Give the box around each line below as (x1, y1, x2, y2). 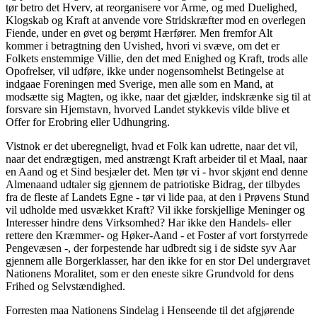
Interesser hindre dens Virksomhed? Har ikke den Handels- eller (6, 217, 291, 229)
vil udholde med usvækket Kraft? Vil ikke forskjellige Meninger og (6, 204, 305, 217)
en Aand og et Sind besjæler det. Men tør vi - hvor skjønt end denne (6, 166, 308, 178)
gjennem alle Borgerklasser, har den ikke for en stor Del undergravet (6, 255, 310, 267)
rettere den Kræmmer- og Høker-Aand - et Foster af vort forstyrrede (6, 229, 308, 242)
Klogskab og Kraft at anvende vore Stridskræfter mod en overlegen (6, 14, 306, 27)
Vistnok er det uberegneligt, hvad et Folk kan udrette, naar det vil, (6, 140, 298, 153)
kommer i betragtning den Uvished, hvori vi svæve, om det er (6, 40, 279, 52)
